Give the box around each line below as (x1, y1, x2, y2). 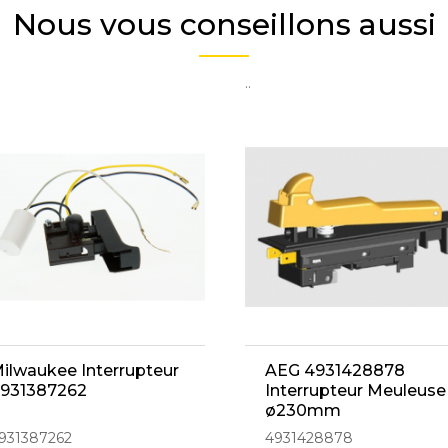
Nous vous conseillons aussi (12, 5, 436, 43)
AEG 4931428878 (265, 360, 405, 380)
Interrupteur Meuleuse (265, 380, 446, 400)
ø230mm (265, 400, 341, 420)
